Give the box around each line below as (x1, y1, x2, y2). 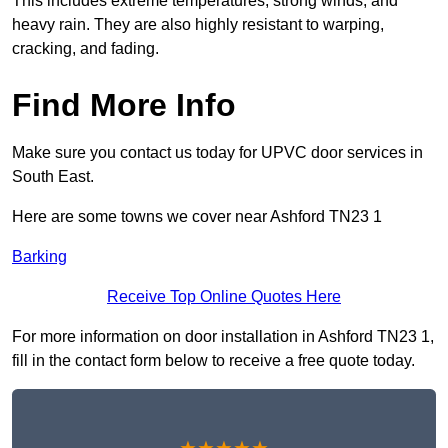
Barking (12, 248, 67, 266)
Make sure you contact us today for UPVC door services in (12, 144, 423, 162)
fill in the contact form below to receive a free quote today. (12, 352, 415, 370)
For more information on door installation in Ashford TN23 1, (12, 328, 434, 346)
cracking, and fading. (12, 40, 159, 58)
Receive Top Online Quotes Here (107, 288, 341, 306)
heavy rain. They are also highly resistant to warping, (12, 16, 384, 34)
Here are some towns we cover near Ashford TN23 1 (12, 208, 382, 226)
